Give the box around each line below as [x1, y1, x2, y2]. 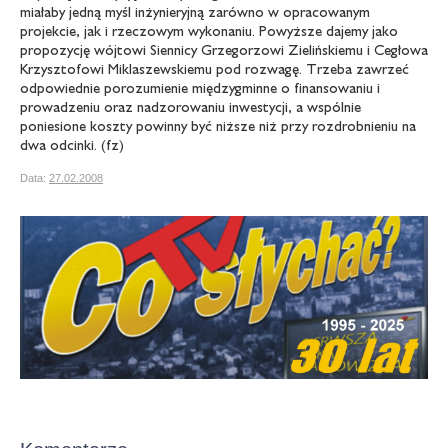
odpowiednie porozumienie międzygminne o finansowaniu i [20, 78, 380, 96]
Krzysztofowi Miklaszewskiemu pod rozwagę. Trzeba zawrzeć [20, 59, 409, 77]
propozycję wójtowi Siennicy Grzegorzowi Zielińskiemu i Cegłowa [20, 40, 428, 58]
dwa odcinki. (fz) [20, 135, 124, 153]
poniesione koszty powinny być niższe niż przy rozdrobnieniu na [20, 116, 416, 134]
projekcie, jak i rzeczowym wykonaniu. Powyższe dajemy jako [20, 21, 398, 39]
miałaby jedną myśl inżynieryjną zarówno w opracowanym [20, 2, 370, 20]
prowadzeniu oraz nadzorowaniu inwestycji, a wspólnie [20, 97, 361, 115]
